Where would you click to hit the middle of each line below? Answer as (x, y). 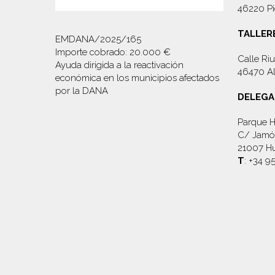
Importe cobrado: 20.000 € (136, 52)
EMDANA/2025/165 (98, 39)
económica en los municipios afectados (137, 78)
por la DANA (82, 91)
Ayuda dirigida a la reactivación (128, 65)
